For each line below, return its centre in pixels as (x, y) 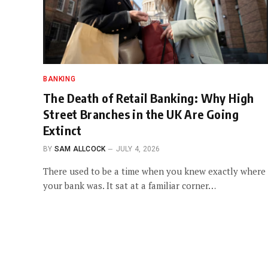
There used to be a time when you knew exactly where (154, 171)
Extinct (63, 130)
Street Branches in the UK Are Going (141, 114)
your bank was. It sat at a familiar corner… (130, 185)
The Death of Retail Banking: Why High (149, 98)
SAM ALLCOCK (80, 149)
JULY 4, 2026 (138, 149)
